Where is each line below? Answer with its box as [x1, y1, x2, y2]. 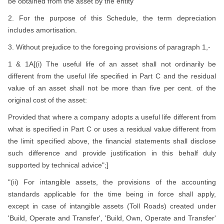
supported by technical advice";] [8, 161, 108, 169]
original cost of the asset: [8, 96, 87, 104]
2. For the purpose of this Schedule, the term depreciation [8, 14, 216, 22]
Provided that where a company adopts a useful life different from [8, 113, 216, 121]
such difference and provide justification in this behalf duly [8, 149, 216, 157]
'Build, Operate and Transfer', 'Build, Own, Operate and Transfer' [8, 214, 216, 222]
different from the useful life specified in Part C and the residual [8, 72, 216, 80]
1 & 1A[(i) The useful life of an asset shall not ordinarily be [8, 60, 216, 68]
